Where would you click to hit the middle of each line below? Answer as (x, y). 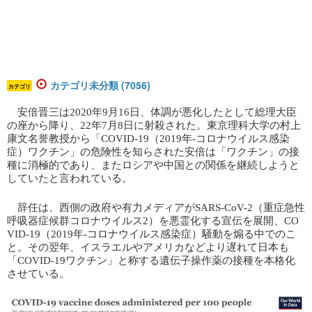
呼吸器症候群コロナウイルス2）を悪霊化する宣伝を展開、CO (153, 220)
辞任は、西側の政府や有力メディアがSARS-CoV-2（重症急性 (156, 207)
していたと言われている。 (70, 178)
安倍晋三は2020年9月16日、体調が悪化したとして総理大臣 (152, 112)
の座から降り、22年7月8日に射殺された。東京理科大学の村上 (154, 125)
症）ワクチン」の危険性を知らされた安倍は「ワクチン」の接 (153, 151)
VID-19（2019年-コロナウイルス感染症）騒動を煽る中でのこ (151, 234)
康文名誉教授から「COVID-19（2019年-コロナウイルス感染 (148, 138)
